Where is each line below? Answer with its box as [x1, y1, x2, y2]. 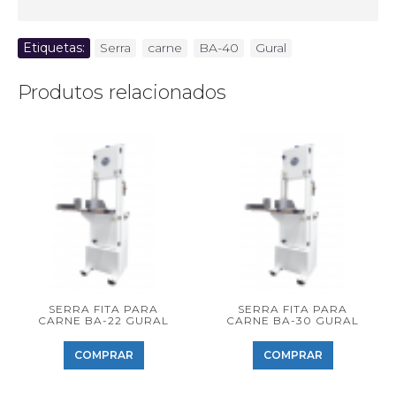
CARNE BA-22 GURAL [38, 314, 169, 327]
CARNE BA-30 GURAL [226, 314, 359, 327]
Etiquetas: [23, 40, 85, 56]
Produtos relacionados [18, 80, 226, 104]
